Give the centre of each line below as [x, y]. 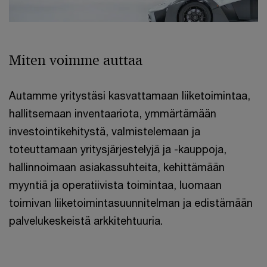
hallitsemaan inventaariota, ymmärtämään [113, 113]
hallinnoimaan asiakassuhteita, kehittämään [117, 167]
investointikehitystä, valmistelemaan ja [105, 131]
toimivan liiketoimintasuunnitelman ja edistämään [131, 203]
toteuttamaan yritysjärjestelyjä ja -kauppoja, [118, 149]
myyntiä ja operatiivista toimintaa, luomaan [115, 185]
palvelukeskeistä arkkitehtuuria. [86, 221]
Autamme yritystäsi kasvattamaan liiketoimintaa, [130, 95]
